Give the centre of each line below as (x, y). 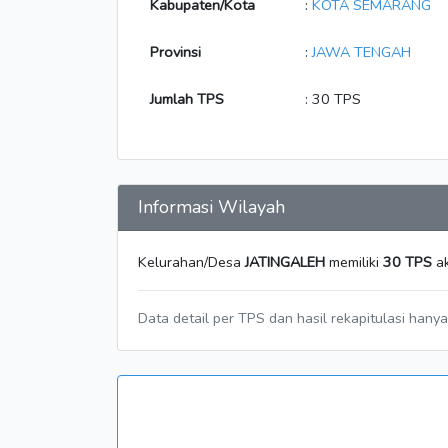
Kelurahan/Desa (191, 262)
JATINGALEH (285, 262)
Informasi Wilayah (211, 207)
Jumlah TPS (187, 99)
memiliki (354, 262)
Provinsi (175, 52)
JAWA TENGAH (361, 52)
